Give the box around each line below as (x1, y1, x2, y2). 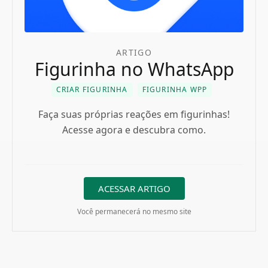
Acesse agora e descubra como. (62, 123, 206, 136)
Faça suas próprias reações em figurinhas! (38, 108, 230, 121)
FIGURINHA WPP (142, 84, 208, 95)
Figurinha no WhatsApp (34, 57, 234, 81)
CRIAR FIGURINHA (56, 84, 128, 95)
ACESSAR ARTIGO (98, 182, 170, 194)
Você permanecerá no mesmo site (77, 206, 191, 217)
